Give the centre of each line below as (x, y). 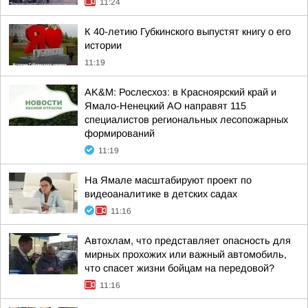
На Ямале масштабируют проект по (168, 180)
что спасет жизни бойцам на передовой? (179, 268)
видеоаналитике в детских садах (161, 194)
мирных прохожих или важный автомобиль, (186, 254)
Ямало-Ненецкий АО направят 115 (165, 106)
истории (103, 45)
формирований (120, 133)
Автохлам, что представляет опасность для (188, 241)
